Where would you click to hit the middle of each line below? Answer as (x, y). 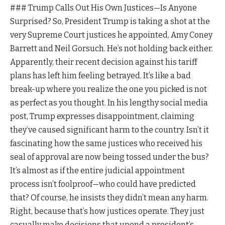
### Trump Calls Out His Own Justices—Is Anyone (103, 8)
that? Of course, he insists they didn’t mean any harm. (109, 197)
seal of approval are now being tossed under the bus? (109, 157)
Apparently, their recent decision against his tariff (104, 62)
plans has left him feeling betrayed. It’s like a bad (100, 75)
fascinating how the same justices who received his (106, 143)
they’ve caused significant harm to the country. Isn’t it (109, 130)
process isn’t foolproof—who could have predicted (103, 184)
